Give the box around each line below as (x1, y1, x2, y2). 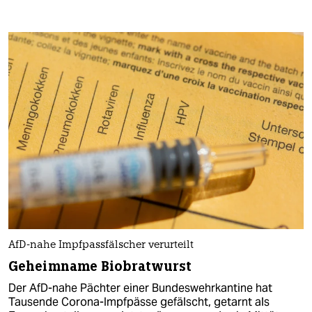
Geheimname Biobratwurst (8, 257, 192, 275)
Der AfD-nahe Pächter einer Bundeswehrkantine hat (8, 280, 272, 295)
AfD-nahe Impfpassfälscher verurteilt (8, 240, 194, 251)
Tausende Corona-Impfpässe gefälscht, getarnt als (8, 294, 270, 309)
